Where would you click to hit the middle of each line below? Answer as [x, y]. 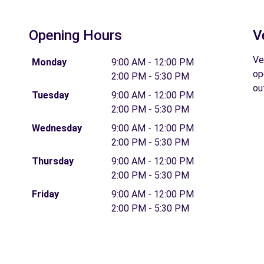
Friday [45, 194]
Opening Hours [75, 35]
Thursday [52, 161]
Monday [49, 62]
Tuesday [50, 95]
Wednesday [57, 128]
